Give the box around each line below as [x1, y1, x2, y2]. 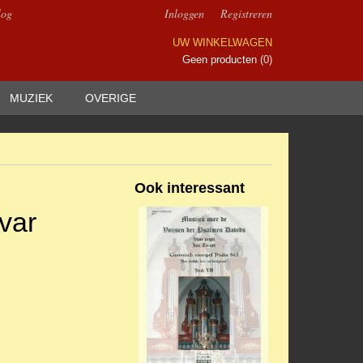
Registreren [220, 6, 272, 21]
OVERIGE [85, 92, 136, 105]
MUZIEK [10, 92, 53, 105]
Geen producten [182, 53, 260, 66]
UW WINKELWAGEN [173, 36, 272, 49]
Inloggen [164, 6, 204, 21]
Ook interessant [135, 180, 245, 196]
